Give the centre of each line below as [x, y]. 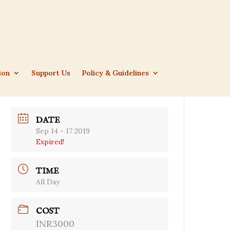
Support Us [51, 73]
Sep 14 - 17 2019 [63, 131]
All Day [48, 182]
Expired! [50, 142]
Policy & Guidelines [116, 73]
